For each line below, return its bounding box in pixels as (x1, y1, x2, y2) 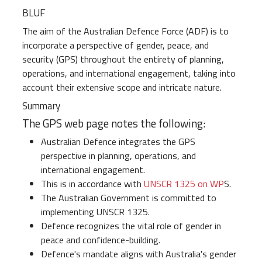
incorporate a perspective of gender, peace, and (22, 38, 209, 53)
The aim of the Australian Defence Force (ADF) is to (22, 24, 229, 39)
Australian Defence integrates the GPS (41, 135, 195, 149)
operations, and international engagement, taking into (22, 66, 236, 81)
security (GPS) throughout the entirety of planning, (22, 52, 224, 67)
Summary (22, 98, 60, 113)
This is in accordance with (41, 177, 144, 191)
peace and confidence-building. (41, 233, 160, 247)
